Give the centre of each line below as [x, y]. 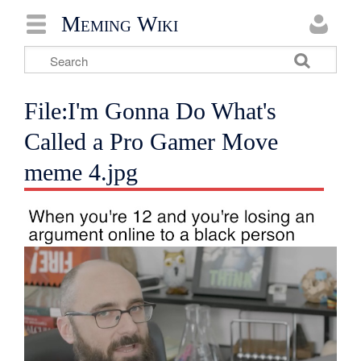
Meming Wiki [120, 24]
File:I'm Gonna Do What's [151, 111]
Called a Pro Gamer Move [151, 142]
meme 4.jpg [81, 172]
